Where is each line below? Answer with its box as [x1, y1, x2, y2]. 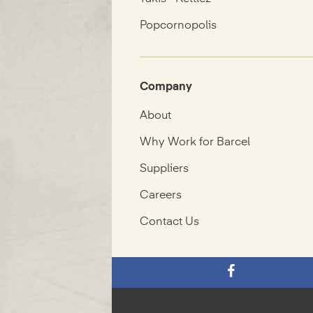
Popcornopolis [140, 20, 217, 32]
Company [140, 82, 193, 94]
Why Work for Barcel [140, 137, 251, 149]
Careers [140, 190, 182, 202]
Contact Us [140, 217, 200, 228]
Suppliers [140, 163, 189, 175]
